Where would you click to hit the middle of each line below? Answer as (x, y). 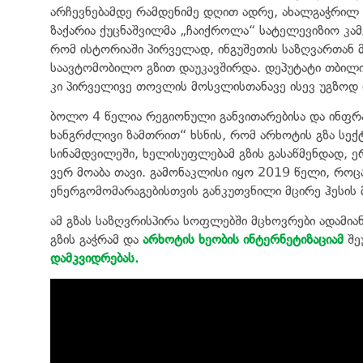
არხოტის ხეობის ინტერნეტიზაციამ (243, 239)
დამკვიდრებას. (94, 258)
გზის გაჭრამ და (96, 239)
